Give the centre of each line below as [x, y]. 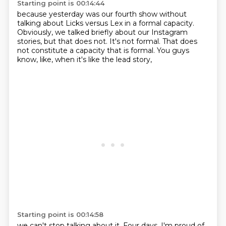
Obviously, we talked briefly [66, 32]
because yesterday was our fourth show [88, 14]
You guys [173, 50]
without [173, 14]
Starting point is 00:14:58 [60, 214]
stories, [30, 41]
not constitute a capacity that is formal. [87, 50]
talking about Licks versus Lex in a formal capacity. [105, 23]
